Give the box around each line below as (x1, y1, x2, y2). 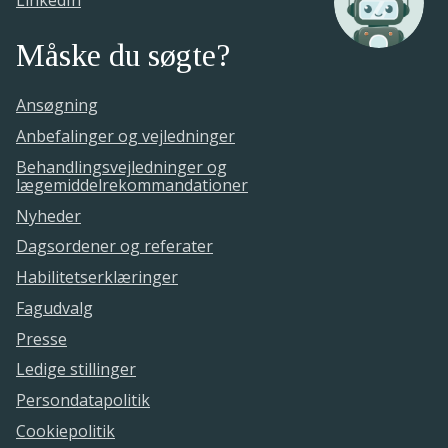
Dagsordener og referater (16, 235, 213, 258)
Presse (16, 327, 67, 350)
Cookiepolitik (16, 420, 115, 443)
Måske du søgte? (16, 36, 230, 73)
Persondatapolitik (16, 389, 150, 412)
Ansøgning (16, 94, 98, 117)
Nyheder (16, 204, 81, 227)
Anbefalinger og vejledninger (16, 125, 235, 148)
